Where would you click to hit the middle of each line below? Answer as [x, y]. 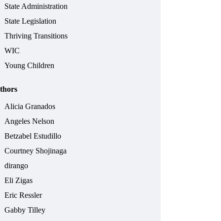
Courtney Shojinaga [36, 151]
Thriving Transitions [36, 36]
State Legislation [31, 21]
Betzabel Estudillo [33, 136]
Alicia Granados [30, 107]
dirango [17, 166]
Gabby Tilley [25, 210]
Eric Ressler [23, 195]
